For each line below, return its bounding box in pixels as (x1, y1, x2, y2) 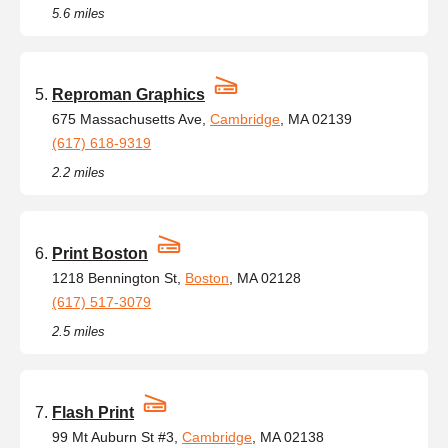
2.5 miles (52, 323, 105, 339)
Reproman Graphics (52, 85, 205, 103)
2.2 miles (52, 164, 105, 180)
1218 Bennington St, (52, 269, 185, 286)
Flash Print (52, 403, 134, 421)
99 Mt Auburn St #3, (52, 428, 182, 445)
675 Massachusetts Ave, (52, 110, 210, 127)
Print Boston (52, 244, 148, 262)
